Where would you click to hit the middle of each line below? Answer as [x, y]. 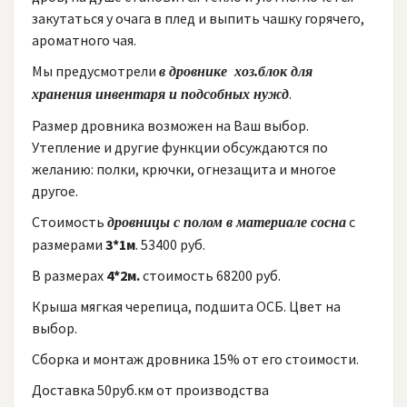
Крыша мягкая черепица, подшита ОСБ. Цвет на [186, 306]
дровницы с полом [165, 222]
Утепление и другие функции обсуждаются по [180, 147]
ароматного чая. [85, 40]
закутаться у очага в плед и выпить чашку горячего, [198, 18]
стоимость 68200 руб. [212, 275]
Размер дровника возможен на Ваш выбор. [170, 125]
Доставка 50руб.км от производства [152, 390]
